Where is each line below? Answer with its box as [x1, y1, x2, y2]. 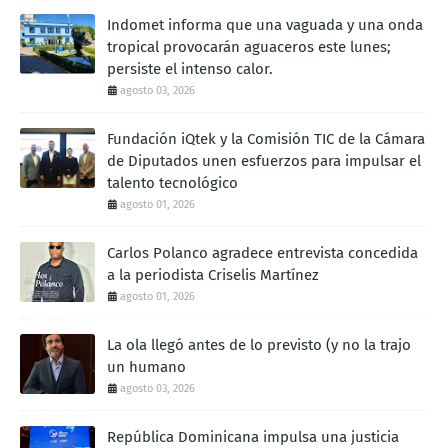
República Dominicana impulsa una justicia [107, 427, 399, 446]
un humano [107, 357, 186, 376]
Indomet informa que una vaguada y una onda [107, 15, 423, 34]
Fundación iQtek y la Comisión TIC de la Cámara [107, 129, 425, 148]
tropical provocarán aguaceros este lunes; [107, 37, 391, 56]
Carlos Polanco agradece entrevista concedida [107, 243, 418, 262]
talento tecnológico [107, 173, 238, 192]
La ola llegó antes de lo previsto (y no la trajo [107, 335, 411, 354]
